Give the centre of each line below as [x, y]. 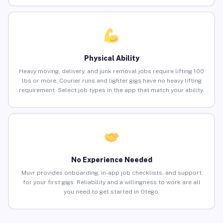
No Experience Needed [111, 160]
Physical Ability [111, 58]
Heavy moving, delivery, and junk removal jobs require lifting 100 [111, 71]
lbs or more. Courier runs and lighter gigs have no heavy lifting [111, 81]
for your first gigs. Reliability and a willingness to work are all [111, 182]
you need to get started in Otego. [111, 192]
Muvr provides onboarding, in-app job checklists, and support [111, 173]
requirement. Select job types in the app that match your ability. [111, 90]
